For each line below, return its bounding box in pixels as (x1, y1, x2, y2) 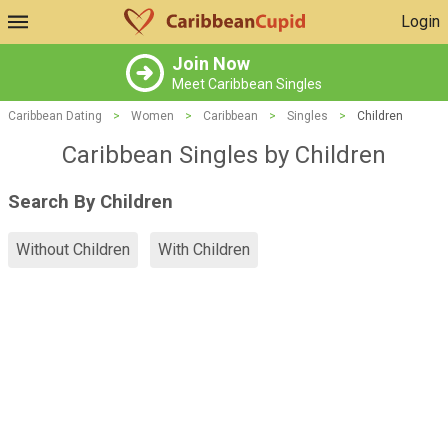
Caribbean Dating (8, 109, 102, 123)
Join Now (172, 53, 250, 74)
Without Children (16, 240, 130, 260)
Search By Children (8, 190, 173, 213)
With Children (158, 240, 250, 260)
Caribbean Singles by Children (62, 141, 386, 169)
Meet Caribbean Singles (172, 76, 322, 92)
